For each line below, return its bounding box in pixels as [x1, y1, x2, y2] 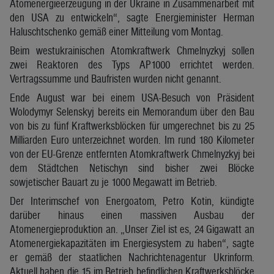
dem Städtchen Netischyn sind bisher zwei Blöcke [10, 161, 254, 174]
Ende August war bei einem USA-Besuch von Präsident [10, 91, 254, 104]
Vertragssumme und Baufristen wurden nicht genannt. [10, 72, 221, 85]
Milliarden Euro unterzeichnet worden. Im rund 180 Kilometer [10, 133, 254, 146]
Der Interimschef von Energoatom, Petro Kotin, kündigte [10, 194, 254, 207]
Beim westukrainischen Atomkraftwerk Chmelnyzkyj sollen [10, 43, 254, 57]
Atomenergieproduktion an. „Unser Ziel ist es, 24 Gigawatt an [10, 222, 254, 235]
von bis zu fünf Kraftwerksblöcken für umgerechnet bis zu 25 [10, 119, 254, 132]
